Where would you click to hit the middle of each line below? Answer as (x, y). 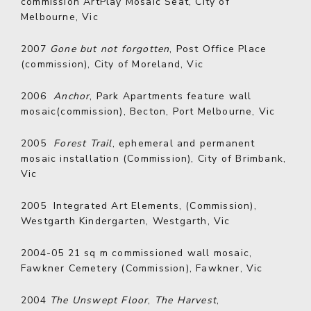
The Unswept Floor (99, 300)
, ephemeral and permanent (184, 143)
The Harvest (186, 300)
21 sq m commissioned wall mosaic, (158, 253)
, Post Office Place (218, 49)
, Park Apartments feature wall (171, 96)
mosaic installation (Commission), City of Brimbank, (154, 159)
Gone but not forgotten (110, 49)
